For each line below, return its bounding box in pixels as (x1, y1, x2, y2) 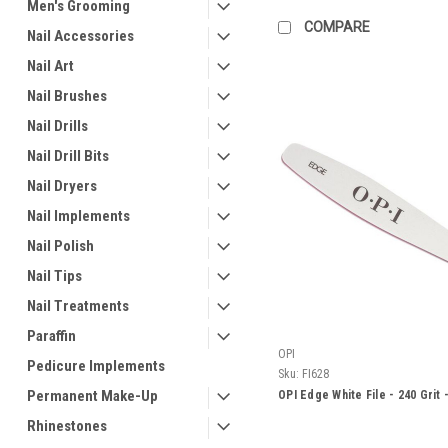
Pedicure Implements (27, 357, 165, 375)
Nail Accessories (27, 27, 134, 45)
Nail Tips (27, 267, 82, 285)
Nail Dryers (27, 177, 97, 195)
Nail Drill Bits (27, 147, 109, 165)
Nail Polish (27, 237, 94, 255)
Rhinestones (27, 417, 107, 435)
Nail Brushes (27, 87, 107, 105)
